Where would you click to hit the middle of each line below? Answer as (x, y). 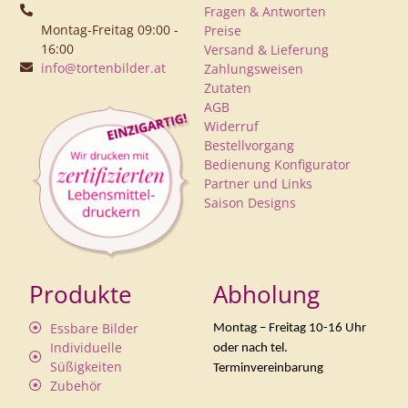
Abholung (266, 294)
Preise (223, 31)
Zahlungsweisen (254, 69)
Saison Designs (250, 203)
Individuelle (86, 347)
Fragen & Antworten (265, 12)
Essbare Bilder (94, 328)
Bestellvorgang (249, 146)
